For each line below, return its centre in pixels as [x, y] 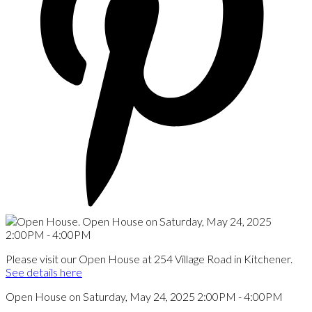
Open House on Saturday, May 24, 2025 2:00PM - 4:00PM [144, 296]
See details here [44, 272]
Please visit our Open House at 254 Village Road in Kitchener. [149, 258]
